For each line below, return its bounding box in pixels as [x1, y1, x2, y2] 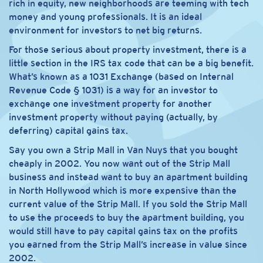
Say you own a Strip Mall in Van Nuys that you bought [9, 144, 238, 156]
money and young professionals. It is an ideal [9, 11, 202, 22]
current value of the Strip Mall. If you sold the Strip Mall [9, 198, 247, 210]
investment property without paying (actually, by [9, 112, 218, 123]
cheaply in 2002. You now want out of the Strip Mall [9, 158, 230, 169]
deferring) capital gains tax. [9, 125, 128, 136]
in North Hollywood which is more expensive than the [9, 185, 237, 196]
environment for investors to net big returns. [9, 25, 202, 36]
